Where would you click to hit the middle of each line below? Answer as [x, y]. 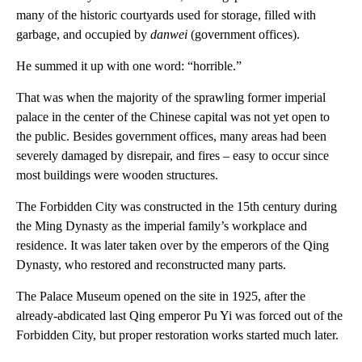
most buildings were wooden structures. [117, 175]
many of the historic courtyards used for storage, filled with [166, 15]
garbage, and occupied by [83, 34]
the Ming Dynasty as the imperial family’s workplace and [162, 226]
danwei [169, 34]
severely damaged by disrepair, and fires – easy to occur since [173, 156]
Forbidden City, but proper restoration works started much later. [177, 335]
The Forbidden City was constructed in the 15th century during [177, 206]
